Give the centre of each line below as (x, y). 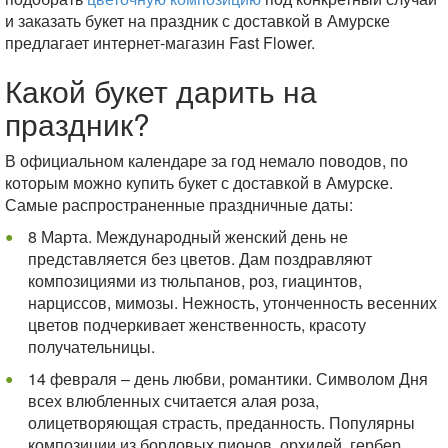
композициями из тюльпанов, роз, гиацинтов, (194, 280)
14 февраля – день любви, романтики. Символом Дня (227, 378)
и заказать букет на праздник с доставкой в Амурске (197, 20)
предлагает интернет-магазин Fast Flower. (160, 42)
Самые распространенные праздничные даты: (179, 204)
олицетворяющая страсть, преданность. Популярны (221, 422)
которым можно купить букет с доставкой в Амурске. (199, 182)
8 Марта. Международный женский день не (187, 236)
